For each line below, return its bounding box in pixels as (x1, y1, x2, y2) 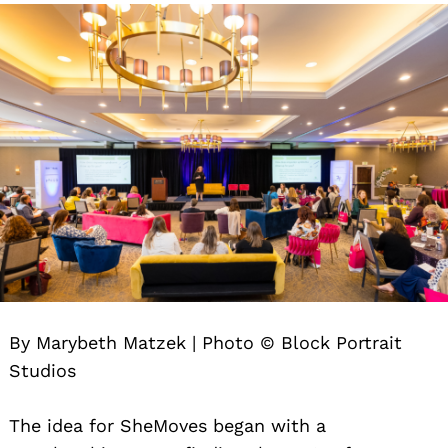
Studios (9, 360, 76, 382)
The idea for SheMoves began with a (9, 415, 326, 437)
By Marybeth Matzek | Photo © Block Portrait (9, 332, 402, 354)
